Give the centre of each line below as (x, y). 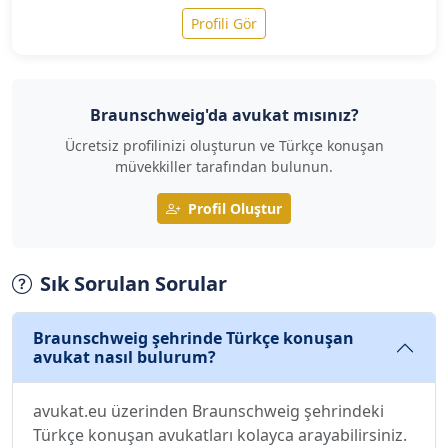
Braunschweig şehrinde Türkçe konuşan (193, 338)
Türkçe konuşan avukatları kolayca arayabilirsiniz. (220, 435)
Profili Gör (224, 23)
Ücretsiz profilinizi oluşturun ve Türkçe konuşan (224, 145)
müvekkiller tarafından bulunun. (224, 166)
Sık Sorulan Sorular (133, 283)
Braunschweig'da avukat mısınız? (224, 115)
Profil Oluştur (235, 208)
